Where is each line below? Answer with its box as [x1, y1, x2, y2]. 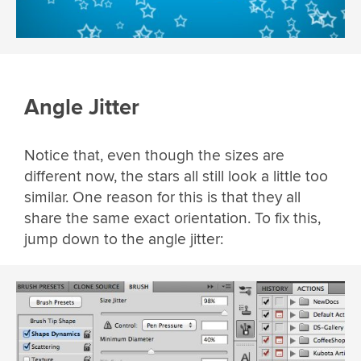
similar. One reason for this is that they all [24, 187, 301, 207]
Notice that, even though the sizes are [24, 145, 284, 165]
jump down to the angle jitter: [24, 229, 223, 249]
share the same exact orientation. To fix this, [24, 208, 321, 228]
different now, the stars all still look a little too [24, 166, 328, 186]
